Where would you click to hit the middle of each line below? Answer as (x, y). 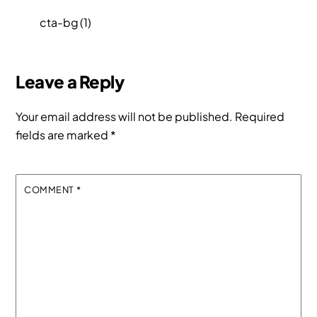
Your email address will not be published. (125, 117)
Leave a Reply (70, 82)
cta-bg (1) (66, 23)
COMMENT (50, 190)
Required (260, 117)
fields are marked (63, 135)
